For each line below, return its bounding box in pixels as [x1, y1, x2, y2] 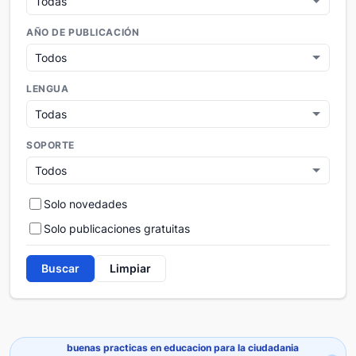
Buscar [41, 261, 79, 276]
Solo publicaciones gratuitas [44, 222, 190, 236]
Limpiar [110, 261, 151, 276]
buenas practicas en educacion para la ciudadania [67, 342, 299, 354]
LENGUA [26, 83, 69, 95]
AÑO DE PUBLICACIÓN [26, 27, 140, 39]
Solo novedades [44, 197, 127, 211]
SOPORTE [26, 140, 75, 152]
